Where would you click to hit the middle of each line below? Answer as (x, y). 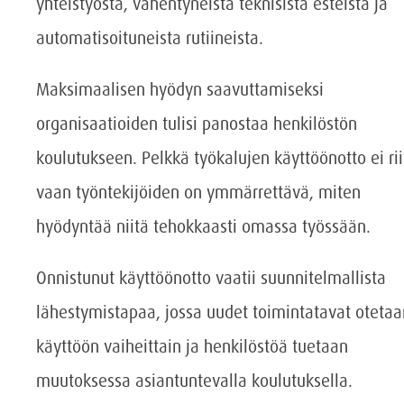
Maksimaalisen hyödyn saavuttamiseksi (180, 89)
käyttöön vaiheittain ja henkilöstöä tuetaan (192, 346)
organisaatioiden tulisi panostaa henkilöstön (197, 124)
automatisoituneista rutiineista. (150, 38)
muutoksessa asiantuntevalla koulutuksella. (194, 381)
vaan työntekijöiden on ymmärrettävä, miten (198, 192)
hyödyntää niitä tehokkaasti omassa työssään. (203, 226)
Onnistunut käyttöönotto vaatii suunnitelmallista (211, 278)
